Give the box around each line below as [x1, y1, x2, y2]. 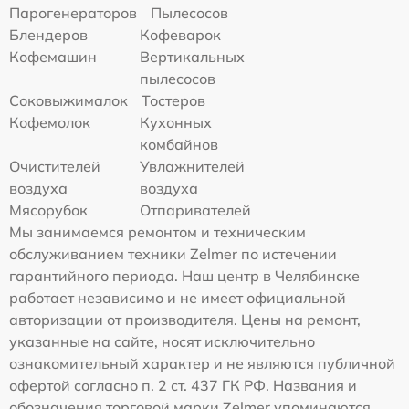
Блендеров [9, 25, 88, 44]
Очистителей [9, 156, 100, 175]
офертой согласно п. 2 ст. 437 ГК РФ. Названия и [9, 375, 357, 394]
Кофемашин [9, 47, 97, 66]
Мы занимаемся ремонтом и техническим [9, 222, 306, 241]
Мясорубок [9, 200, 88, 219]
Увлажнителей [140, 156, 246, 175]
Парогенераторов [9, 3, 137, 22]
